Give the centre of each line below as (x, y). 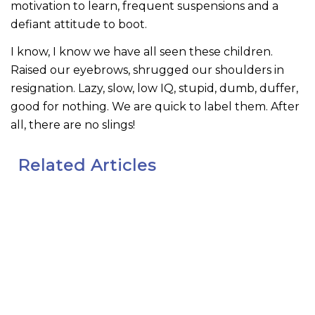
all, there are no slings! (73, 125)
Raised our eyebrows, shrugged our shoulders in (147, 70)
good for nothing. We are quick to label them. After (155, 107)
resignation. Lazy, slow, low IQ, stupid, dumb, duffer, (154, 89)
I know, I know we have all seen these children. (142, 52)
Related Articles (87, 165)
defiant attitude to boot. (79, 24)
